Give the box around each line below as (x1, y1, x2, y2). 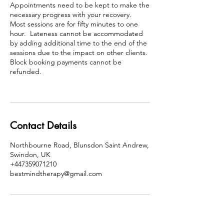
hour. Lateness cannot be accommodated (10, 29, 143, 38)
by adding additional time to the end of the (10, 38, 147, 48)
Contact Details (10, 119, 76, 132)
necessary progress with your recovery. (10, 10, 131, 19)
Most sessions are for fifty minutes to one (10, 19, 138, 29)
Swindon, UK (10, 150, 50, 159)
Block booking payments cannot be (10, 57, 121, 67)
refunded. (10, 67, 41, 76)
